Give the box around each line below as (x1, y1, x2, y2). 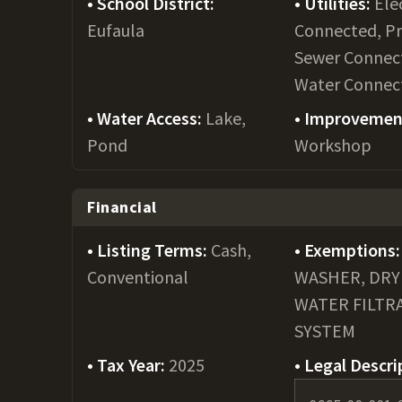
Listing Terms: (97, 239, 211, 261)
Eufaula (87, 19, 144, 41)
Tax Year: (97, 354, 169, 376)
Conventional (87, 266, 188, 288)
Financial (87, 197, 157, 217)
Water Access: (97, 107, 205, 129)
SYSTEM (294, 319, 356, 342)
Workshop (294, 134, 372, 156)
